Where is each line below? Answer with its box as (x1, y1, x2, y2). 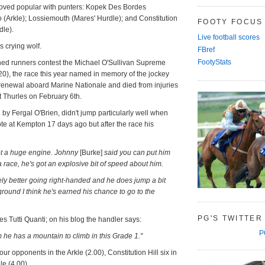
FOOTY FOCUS (198, 18, 263, 26)
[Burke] (80, 148, 102, 157)
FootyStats (198, 58, 231, 67)
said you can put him (102, 148, 170, 157)
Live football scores (198, 33, 260, 42)
